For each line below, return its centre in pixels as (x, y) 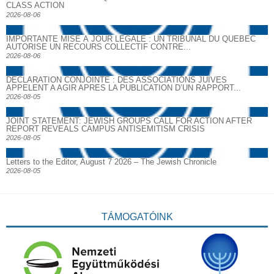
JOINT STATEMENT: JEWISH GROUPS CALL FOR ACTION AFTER (129, 120)
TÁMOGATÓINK (137, 217)
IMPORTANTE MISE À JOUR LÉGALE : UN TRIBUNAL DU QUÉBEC (131, 39)
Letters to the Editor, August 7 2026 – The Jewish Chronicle (111, 162)
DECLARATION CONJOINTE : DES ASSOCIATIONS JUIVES (117, 80)
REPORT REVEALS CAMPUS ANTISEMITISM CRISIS (106, 128)
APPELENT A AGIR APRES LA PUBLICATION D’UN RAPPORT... (124, 87)
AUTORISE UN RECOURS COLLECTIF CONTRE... (98, 46)
